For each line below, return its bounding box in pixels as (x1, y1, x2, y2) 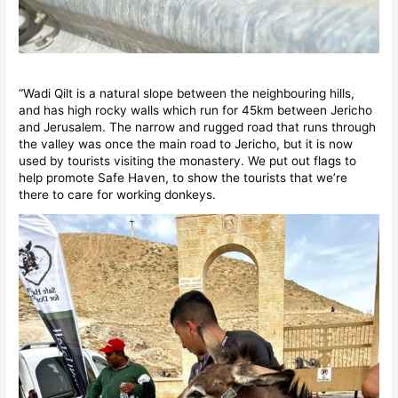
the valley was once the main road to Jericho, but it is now (19, 137, 354, 152)
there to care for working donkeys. (19, 187, 217, 203)
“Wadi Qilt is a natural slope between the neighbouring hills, (19, 86, 355, 101)
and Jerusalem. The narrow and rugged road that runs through (19, 120, 377, 135)
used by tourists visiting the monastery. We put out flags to (19, 154, 357, 169)
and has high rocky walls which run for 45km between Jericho (19, 103, 373, 118)
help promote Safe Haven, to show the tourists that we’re (19, 171, 348, 186)
